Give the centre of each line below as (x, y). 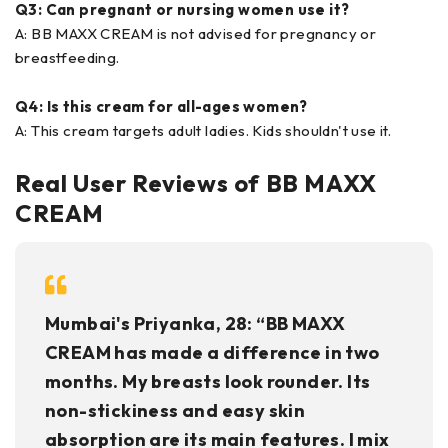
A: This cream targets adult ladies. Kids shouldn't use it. (203, 131)
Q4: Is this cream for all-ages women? (161, 107)
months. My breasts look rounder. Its (208, 382)
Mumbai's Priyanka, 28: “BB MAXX (195, 324)
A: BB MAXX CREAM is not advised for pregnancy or (196, 34)
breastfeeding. (67, 58)
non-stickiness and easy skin (175, 411)
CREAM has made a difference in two (212, 353)
